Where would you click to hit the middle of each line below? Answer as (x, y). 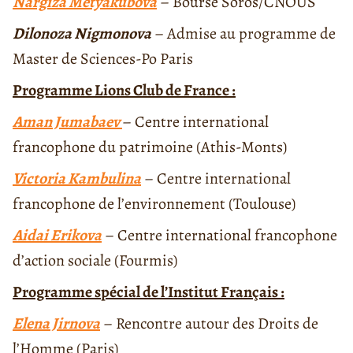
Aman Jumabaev (67, 121)
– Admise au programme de (243, 33)
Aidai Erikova (57, 235)
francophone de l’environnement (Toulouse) (154, 203)
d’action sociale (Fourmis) (95, 260)
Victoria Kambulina (77, 178)
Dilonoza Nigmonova (82, 33)
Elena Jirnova (56, 323)
